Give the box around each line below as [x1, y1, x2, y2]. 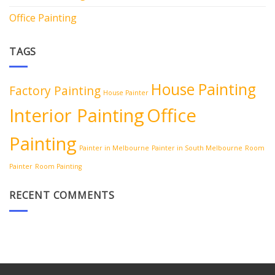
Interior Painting [9, 103, 144, 128]
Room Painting [35, 162, 82, 171]
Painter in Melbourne [79, 144, 149, 153]
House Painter [103, 88, 149, 98]
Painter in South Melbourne [152, 144, 242, 153]
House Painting [151, 79, 256, 100]
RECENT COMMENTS [9, 188, 115, 203]
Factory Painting [9, 83, 101, 99]
